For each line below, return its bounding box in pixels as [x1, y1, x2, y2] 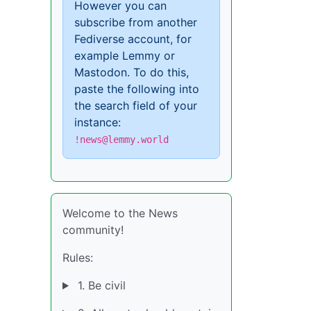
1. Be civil [74, 278, 126, 292]
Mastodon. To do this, [74, 65, 189, 79]
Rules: [62, 251, 93, 264]
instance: [74, 115, 121, 129]
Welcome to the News [62, 206, 178, 220]
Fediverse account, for [74, 32, 192, 46]
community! [62, 223, 124, 237]
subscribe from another [74, 15, 197, 29]
